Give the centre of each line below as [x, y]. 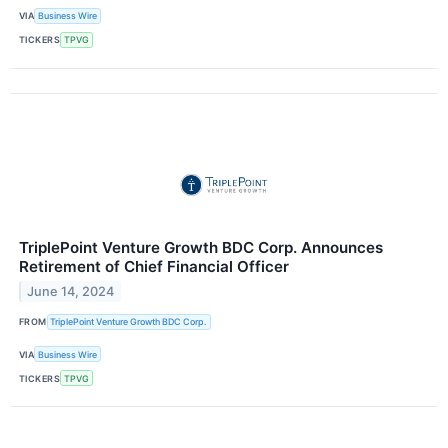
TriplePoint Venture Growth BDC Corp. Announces [201, 247]
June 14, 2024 [71, 291]
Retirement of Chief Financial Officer [154, 266]
